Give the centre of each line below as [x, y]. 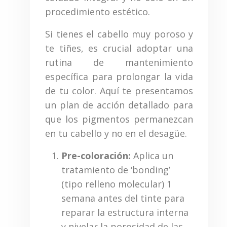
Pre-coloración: [96, 155]
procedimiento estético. [98, 11]
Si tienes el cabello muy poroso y [119, 34]
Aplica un [152, 155]
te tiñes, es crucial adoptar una [119, 48]
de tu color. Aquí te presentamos [119, 90]
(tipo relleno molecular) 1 [117, 184]
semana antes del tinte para [123, 198]
